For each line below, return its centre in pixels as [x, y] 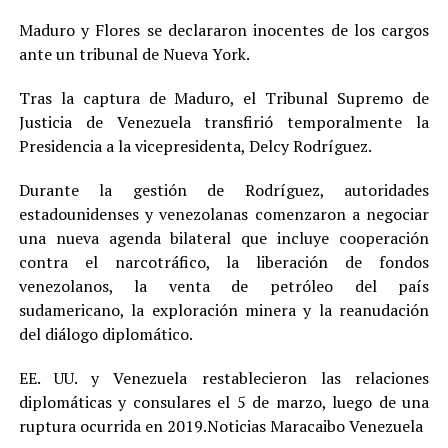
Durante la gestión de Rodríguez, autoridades [224, 190]
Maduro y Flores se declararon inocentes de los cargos [224, 30]
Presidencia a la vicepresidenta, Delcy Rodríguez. [195, 146]
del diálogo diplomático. [105, 334]
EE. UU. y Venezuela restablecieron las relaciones [224, 378]
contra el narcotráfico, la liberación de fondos [224, 262]
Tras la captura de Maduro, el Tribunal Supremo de [224, 98]
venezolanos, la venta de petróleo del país [224, 286]
